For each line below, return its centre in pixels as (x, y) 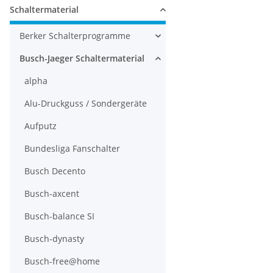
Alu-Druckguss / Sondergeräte (86, 103)
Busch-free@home (62, 261)
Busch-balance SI (59, 216)
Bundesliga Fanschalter (72, 148)
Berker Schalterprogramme (75, 36)
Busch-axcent (52, 193)
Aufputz (41, 126)
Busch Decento (55, 171)
